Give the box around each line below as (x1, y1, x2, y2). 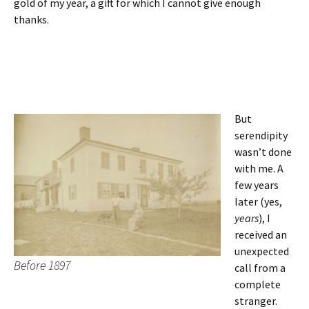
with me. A (235, 161, 283, 175)
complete (235, 277, 281, 291)
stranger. (235, 294, 277, 308)
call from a (235, 261, 286, 275)
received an (235, 228, 287, 241)
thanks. (14, 12, 49, 26)
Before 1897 (14, 257, 70, 273)
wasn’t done (235, 145, 292, 159)
